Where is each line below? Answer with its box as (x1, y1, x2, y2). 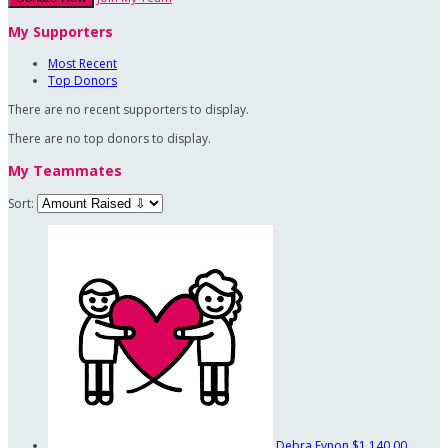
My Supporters (8, 21, 113, 41)
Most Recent (48, 54, 117, 72)
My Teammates (8, 160, 122, 180)
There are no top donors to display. (8, 129, 211, 147)
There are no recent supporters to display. (8, 100, 249, 118)
